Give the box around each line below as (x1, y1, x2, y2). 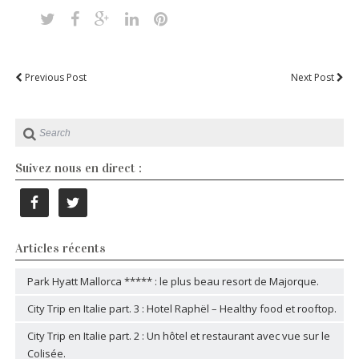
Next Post (291, 71, 337, 84)
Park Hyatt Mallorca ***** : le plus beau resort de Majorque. (26, 274, 319, 288)
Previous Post (22, 71, 87, 84)
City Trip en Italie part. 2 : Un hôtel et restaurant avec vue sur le (26, 329, 330, 343)
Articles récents (14, 240, 106, 256)
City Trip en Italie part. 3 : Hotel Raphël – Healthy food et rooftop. (26, 301, 337, 316)
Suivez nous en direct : (14, 160, 142, 175)
